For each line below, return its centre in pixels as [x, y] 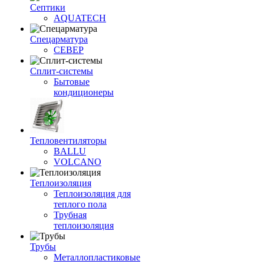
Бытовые [72, 82]
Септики [48, 7]
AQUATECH [80, 18]
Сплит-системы [62, 71]
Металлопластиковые [97, 257]
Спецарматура [59, 39]
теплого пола [80, 204]
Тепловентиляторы [68, 141]
